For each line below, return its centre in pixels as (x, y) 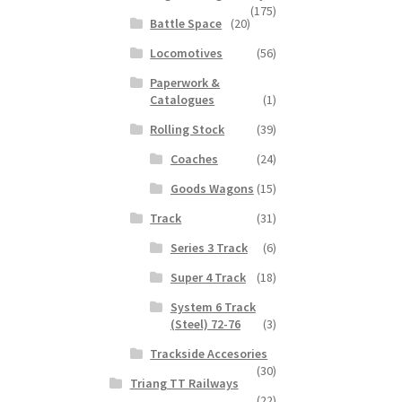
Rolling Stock (188, 130)
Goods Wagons (212, 189)
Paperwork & (185, 83)
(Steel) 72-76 (205, 324)
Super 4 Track (208, 278)
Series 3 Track (209, 248)
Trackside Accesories (209, 354)
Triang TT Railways (184, 384)
